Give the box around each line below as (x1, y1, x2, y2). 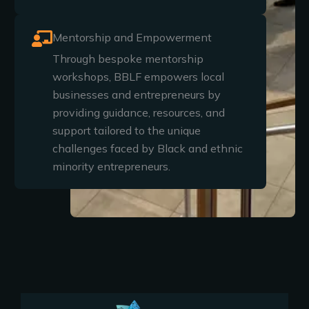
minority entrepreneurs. (52, 159, 170, 173)
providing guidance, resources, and (52, 105, 225, 119)
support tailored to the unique (52, 123, 201, 137)
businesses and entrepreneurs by (52, 87, 221, 101)
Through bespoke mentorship (52, 51, 203, 66)
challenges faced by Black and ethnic (52, 141, 243, 155)
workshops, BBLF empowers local (52, 69, 224, 83)
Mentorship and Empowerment (52, 30, 212, 44)
